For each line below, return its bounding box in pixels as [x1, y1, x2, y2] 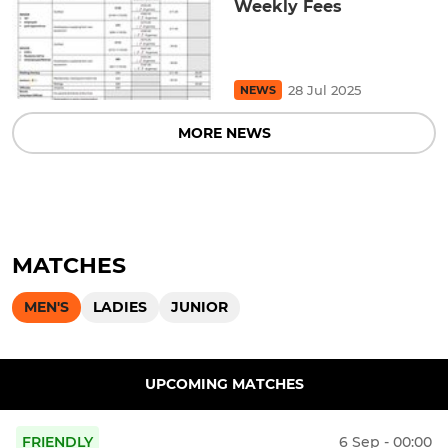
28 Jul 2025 [288, 81, 361, 98]
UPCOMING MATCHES [144, 374, 304, 393]
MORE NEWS [177, 123, 271, 142]
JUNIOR [171, 297, 228, 316]
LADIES [93, 297, 147, 316]
